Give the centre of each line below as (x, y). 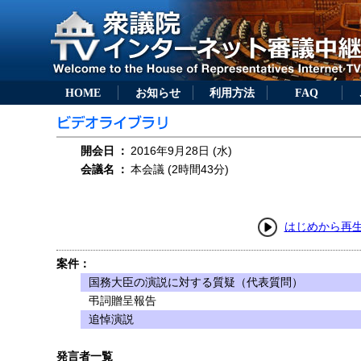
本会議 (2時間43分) (180, 169)
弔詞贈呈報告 (122, 301)
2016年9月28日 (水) (181, 151)
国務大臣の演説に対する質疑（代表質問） (196, 282)
